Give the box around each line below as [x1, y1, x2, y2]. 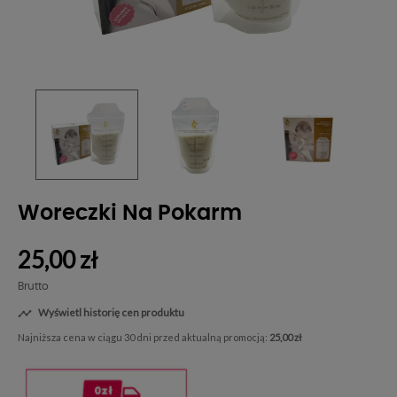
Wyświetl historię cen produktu [36, 306, 184, 319]
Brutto [18, 282, 49, 292]
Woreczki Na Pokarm [18, 203, 242, 225]
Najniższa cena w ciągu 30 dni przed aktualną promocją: [18, 331, 269, 344]
